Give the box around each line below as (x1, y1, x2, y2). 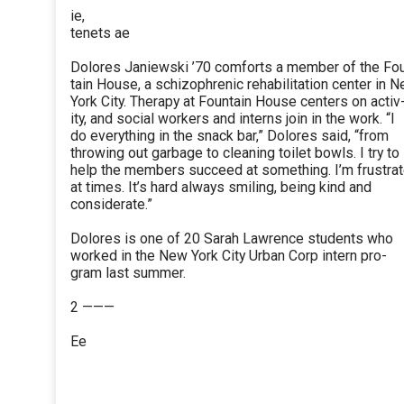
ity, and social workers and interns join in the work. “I (70, 110, 395, 128)
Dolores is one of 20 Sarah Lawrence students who (70, 230, 393, 248)
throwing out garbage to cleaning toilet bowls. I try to (70, 144, 399, 162)
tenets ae (70, 24, 130, 42)
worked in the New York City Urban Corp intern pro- (70, 247, 387, 265)
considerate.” (70, 196, 152, 214)
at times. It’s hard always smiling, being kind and (70, 179, 372, 197)
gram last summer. (70, 264, 186, 282)
